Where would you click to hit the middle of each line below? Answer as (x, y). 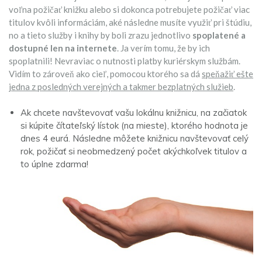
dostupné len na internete (63, 48)
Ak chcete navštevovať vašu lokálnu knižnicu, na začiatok (134, 112)
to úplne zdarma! (54, 164)
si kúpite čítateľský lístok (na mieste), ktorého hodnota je (134, 125)
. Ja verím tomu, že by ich (163, 48)
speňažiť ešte (227, 74)
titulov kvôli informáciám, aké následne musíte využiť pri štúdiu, (130, 23)
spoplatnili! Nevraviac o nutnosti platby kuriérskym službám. (125, 61)
